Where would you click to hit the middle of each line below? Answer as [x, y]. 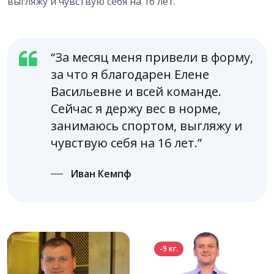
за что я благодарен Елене [130, 75]
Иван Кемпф [101, 174]
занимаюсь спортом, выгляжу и [146, 126]
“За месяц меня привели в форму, [152, 57]
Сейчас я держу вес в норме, [135, 109]
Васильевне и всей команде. [136, 92]
